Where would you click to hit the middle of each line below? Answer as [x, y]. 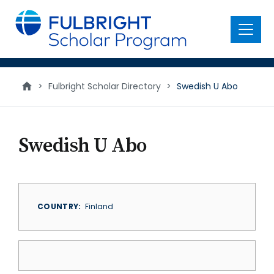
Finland [99, 206]
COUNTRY [58, 206]
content [28, 24]
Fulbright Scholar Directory [105, 86]
